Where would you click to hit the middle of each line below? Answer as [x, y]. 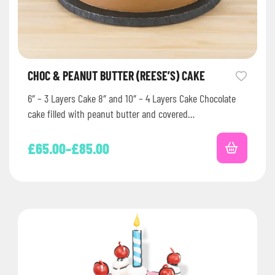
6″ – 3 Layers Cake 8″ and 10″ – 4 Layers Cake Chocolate [132, 99]
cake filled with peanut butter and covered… [111, 114]
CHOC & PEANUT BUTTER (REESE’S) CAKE [116, 76]
